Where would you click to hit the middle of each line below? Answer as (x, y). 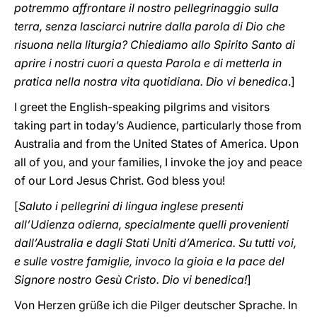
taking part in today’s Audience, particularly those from (158, 125)
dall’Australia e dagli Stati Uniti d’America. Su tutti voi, (155, 243)
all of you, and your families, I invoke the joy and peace (158, 162)
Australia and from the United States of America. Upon (156, 144)
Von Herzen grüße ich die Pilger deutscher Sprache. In (156, 305)
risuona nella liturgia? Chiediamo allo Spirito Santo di (155, 45)
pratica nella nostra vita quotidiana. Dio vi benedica (151, 81)
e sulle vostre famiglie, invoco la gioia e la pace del (149, 261)
